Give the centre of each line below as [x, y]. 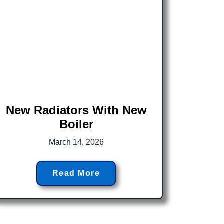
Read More [76, 173]
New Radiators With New [76, 110]
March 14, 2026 [76, 142]
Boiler [76, 124]
